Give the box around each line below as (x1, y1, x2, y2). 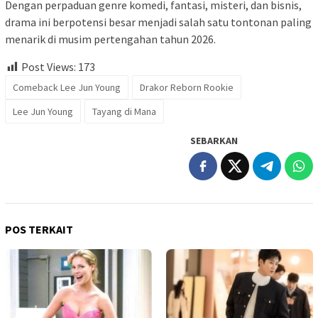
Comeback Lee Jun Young (13, 80, 121, 94)
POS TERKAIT (5, 221, 73, 236)
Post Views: (21, 59, 76, 74)
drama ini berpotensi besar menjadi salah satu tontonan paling (5, 14, 312, 29)
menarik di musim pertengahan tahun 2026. (5, 31, 216, 46)
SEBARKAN (190, 133, 238, 147)
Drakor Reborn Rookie (140, 80, 234, 94)
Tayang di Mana (92, 104, 156, 118)
